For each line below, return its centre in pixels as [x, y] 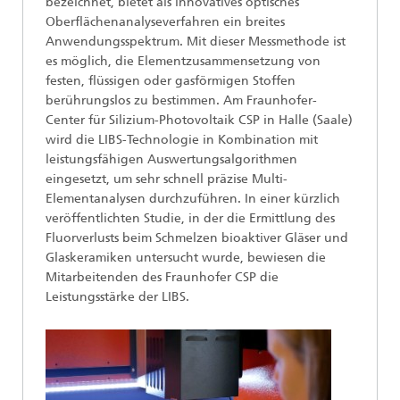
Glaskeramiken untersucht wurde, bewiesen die [186, 258]
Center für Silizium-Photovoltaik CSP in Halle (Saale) [199, 120]
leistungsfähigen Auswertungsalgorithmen [171, 159]
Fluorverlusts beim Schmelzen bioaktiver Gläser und [197, 238]
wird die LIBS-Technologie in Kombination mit [182, 140]
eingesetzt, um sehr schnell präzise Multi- [167, 179]
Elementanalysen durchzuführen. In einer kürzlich [193, 199]
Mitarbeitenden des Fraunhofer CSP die [162, 277]
